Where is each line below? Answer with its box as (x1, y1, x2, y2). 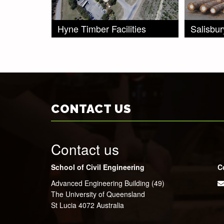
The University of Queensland (51, 188, 145, 199)
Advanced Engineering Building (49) (51, 177, 164, 188)
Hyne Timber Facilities (57, 21, 146, 35)
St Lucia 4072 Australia (51, 199, 124, 210)
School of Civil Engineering (51, 161, 144, 172)
